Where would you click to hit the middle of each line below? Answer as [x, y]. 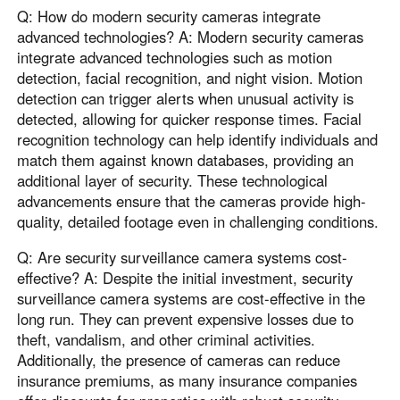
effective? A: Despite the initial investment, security [185, 277]
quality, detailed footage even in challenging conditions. [198, 222]
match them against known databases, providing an [186, 160]
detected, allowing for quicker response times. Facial [190, 119]
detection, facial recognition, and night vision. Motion [190, 78]
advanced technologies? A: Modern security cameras [191, 37]
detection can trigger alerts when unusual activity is [186, 99]
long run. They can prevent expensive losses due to [186, 318]
